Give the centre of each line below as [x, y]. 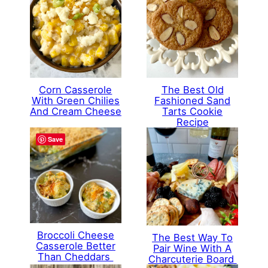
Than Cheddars [76, 256]
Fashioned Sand [193, 100]
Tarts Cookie [193, 111]
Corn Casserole [76, 89]
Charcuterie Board [192, 259]
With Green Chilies [75, 100]
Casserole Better [75, 246]
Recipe [192, 122]
